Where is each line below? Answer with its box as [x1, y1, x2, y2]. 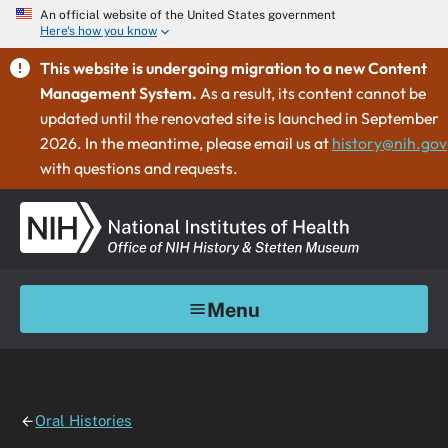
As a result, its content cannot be [200, 83, 426, 103]
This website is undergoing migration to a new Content [40, 58, 427, 78]
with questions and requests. [40, 158, 241, 178]
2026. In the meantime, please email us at [40, 133, 332, 153]
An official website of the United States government [40, 8, 336, 22]
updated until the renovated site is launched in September [40, 108, 439, 128]
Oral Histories [35, 412, 133, 429]
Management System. [40, 83, 197, 103]
